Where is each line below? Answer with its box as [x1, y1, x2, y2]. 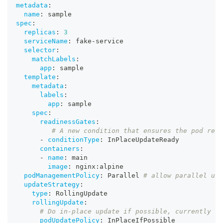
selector [24, 46, 56, 54]
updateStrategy [24, 181, 80, 189]
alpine [100, 163, 123, 171]
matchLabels [32, 55, 76, 63]
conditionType [48, 136, 100, 144]
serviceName [24, 37, 68, 45]
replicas [24, 28, 56, 36]
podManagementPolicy [24, 172, 100, 180]
